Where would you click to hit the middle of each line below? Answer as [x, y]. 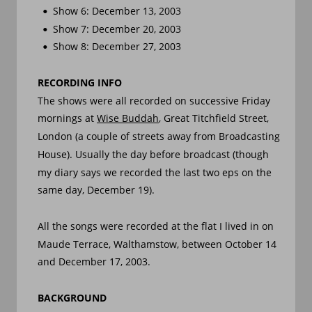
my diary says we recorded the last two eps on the [156, 172]
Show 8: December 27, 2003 [117, 47]
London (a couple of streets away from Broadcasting [160, 136]
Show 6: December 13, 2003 [117, 11]
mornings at [67, 118]
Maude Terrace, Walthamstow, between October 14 [158, 244]
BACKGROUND [72, 297]
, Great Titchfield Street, [215, 118]
